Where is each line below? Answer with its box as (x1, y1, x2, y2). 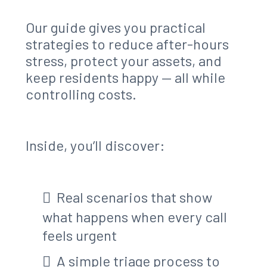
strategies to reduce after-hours (25, 35, 229, 53)
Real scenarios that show (57, 188, 213, 206)
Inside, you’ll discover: (25, 136, 165, 154)
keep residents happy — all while (25, 69, 225, 86)
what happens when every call (42, 208, 228, 226)
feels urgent (42, 226, 117, 244)
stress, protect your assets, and (25, 52, 222, 70)
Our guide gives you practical (25, 18, 206, 36)
